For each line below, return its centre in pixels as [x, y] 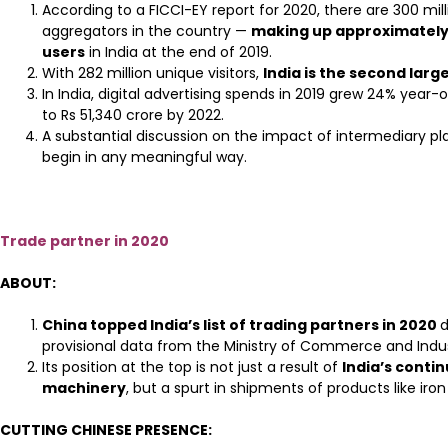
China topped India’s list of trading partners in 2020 [241, 324]
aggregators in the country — [146, 30]
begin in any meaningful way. [144, 156]
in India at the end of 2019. [178, 51]
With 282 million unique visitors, [152, 72]
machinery [84, 387]
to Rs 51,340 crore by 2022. [133, 114]
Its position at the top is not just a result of [192, 366]
